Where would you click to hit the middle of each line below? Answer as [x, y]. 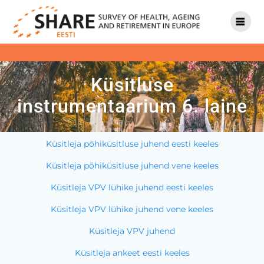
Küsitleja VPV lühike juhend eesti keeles [132, 188]
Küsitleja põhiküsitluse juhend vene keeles [132, 166]
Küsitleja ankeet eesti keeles [132, 253]
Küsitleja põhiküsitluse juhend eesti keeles [132, 144]
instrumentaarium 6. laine [132, 106]
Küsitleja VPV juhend [132, 231]
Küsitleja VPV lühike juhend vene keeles [132, 209]
